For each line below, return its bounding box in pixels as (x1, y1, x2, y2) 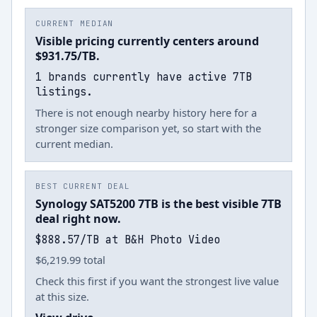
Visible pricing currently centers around (35, 33, 259, 49)
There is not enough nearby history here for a (35, 105, 257, 120)
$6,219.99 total (35, 253, 105, 267)
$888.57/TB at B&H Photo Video (35, 232, 220, 247)
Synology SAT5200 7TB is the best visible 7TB (35, 196, 282, 212)
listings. (35, 84, 93, 99)
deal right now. (35, 211, 121, 226)
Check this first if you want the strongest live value (35, 274, 279, 288)
